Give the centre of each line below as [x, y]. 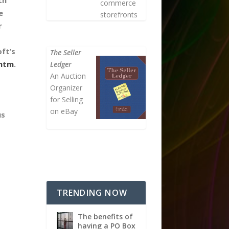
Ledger [61, 64]
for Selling [67, 100]
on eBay [64, 111]
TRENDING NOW [92, 192]
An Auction [68, 76]
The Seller [66, 53]
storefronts [119, 14]
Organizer [66, 88]
